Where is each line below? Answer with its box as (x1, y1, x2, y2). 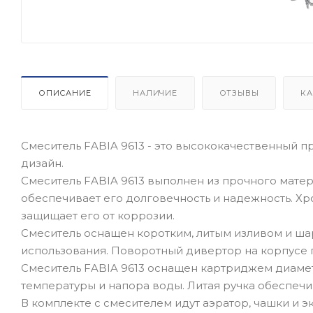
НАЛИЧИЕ (133, 87, 177, 98)
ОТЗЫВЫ (219, 87, 259, 98)
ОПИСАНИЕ (38, 87, 92, 98)
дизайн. (21, 156, 64, 170)
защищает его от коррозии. (21, 208, 175, 222)
